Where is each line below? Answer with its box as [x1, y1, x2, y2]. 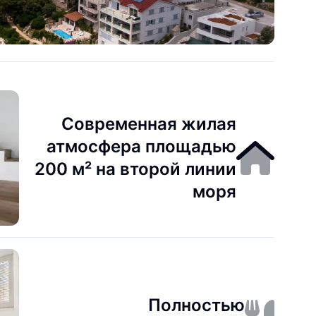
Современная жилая [61, 114, 237, 134]
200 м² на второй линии [35, 159, 237, 179]
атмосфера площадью [47, 136, 237, 157]
